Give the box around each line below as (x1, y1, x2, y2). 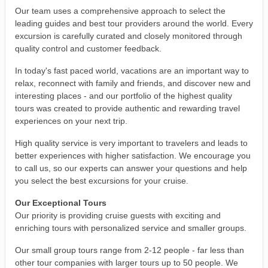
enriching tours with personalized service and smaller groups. (15, 223, 246, 233)
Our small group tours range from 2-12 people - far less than (15, 245, 244, 255)
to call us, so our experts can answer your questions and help (15, 163, 247, 173)
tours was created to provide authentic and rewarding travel (15, 103, 240, 114)
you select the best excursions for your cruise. (15, 176, 188, 186)
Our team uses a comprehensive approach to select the (15, 6, 226, 16)
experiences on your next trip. (15, 116, 127, 126)
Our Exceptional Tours (15, 198, 106, 208)
